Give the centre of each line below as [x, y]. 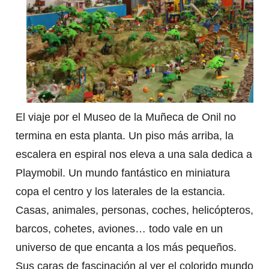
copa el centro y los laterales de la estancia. [120, 191]
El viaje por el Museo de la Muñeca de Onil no [125, 117]
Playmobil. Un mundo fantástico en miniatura [122, 173]
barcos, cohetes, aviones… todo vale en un [119, 228]
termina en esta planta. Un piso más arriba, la [124, 135]
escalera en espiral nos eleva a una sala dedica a [134, 154]
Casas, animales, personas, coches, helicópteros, [134, 210]
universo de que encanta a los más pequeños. [126, 247]
